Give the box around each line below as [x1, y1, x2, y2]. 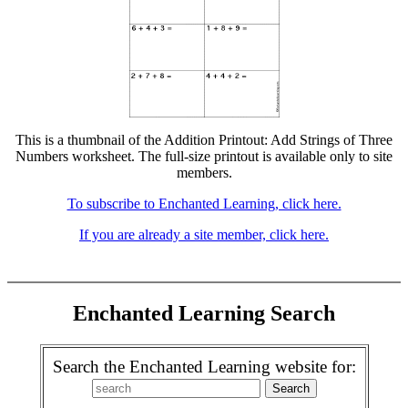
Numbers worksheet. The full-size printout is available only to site [15, 148, 393, 164]
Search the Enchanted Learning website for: [52, 356, 356, 376]
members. [176, 165, 232, 180]
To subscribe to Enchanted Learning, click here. [66, 196, 342, 211]
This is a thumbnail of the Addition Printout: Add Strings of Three [15, 132, 393, 148]
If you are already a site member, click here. [79, 227, 329, 242]
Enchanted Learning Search [73, 301, 335, 325]
